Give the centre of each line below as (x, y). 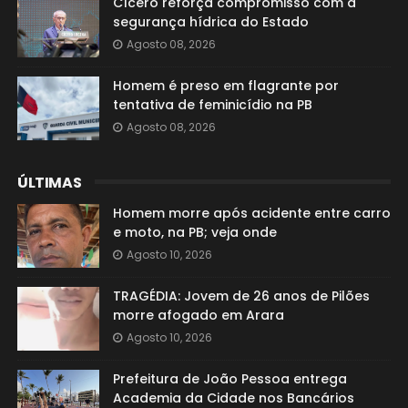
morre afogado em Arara (198, 315)
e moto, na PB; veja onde (194, 232)
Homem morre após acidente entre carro (251, 213)
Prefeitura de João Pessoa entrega (229, 379)
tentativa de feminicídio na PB (212, 105)
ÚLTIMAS (49, 183)
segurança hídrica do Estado (210, 22)
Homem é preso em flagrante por (225, 86)
